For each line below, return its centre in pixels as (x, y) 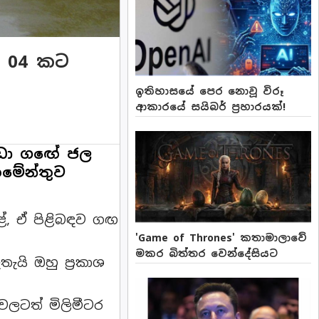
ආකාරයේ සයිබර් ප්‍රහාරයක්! (211, 106)
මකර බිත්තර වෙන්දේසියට (207, 253)
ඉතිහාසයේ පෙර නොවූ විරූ (210, 91)
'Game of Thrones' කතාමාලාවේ (221, 237)
